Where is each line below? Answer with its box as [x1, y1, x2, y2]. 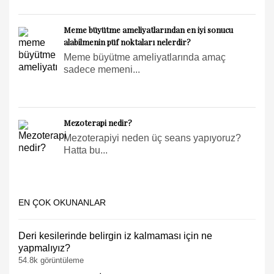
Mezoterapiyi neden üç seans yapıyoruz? [64, 132, 241, 143]
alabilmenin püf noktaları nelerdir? [64, 36, 191, 47]
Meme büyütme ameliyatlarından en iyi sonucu [64, 24, 233, 35]
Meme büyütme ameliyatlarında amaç [64, 51, 226, 62]
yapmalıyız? [18, 242, 70, 253]
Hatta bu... [64, 144, 108, 155]
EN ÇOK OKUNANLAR [18, 197, 106, 207]
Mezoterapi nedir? [64, 117, 132, 128]
